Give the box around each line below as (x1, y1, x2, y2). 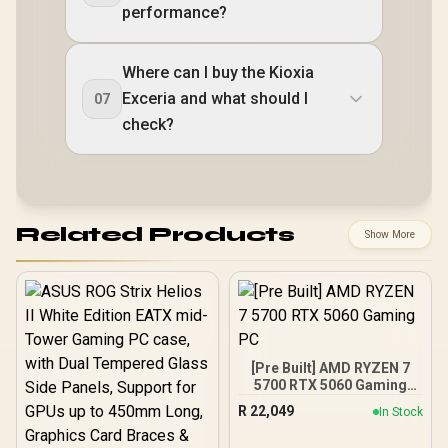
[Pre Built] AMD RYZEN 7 (251, 360, 410, 376)
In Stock (379, 404, 423, 419)
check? (122, 115, 174, 134)
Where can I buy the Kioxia (122, 63, 314, 82)
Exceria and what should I (122, 89, 308, 108)
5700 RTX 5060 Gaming (254, 377, 407, 393)
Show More (365, 228, 415, 241)
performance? (122, 3, 227, 22)
